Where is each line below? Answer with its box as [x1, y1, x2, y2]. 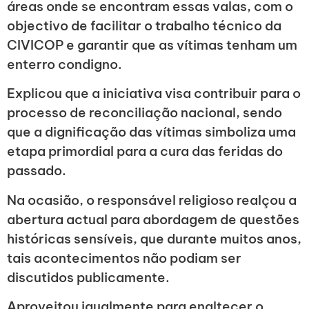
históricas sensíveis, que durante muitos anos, [7, 230, 301, 247]
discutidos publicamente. [7, 268, 170, 286]
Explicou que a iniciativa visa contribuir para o [7, 85, 301, 102]
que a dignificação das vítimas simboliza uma [7, 123, 296, 141]
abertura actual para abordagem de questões [7, 210, 299, 228]
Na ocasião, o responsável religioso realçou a [7, 191, 297, 208]
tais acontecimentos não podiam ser [7, 249, 241, 266]
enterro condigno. [7, 55, 122, 72]
